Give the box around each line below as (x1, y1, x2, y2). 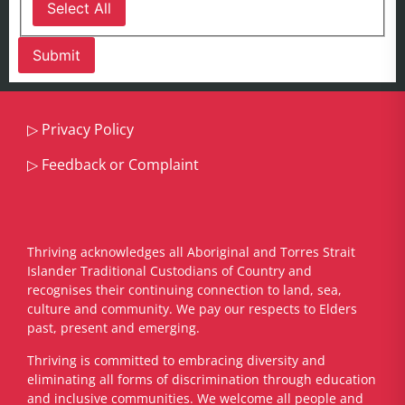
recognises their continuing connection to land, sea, (27, 281, 342, 299)
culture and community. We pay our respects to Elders (27, 300, 357, 318)
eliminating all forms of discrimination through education (27, 370, 376, 388)
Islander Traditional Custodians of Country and (27, 262, 312, 280)
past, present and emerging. (27, 319, 200, 337)
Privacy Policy (42, 119, 134, 140)
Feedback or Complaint (42, 154, 199, 174)
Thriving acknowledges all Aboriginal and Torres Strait (27, 243, 355, 261)
